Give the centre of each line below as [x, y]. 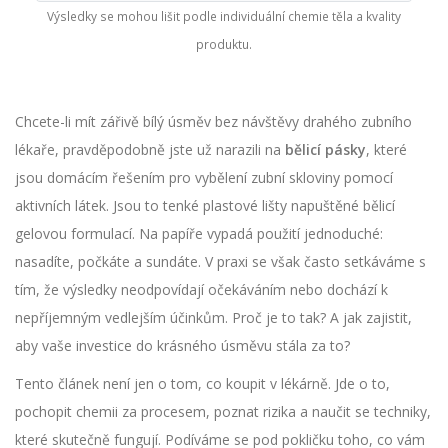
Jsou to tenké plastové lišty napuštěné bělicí [252, 206]
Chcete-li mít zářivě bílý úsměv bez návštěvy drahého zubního [213, 122]
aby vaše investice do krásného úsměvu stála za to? [182, 346]
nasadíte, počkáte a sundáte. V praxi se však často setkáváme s [220, 262]
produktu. [224, 44]
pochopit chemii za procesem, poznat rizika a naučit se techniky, [223, 412]
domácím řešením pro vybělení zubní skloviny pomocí [220, 178]
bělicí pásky [325, 150]
